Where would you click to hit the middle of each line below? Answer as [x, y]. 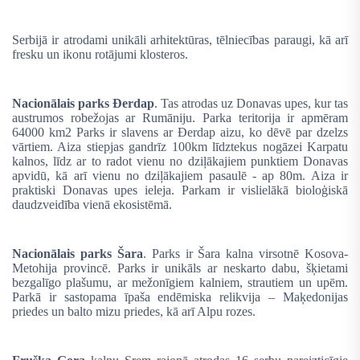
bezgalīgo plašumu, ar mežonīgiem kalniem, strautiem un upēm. [180, 283]
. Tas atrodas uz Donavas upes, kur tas [251, 103]
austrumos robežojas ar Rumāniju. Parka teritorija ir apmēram [180, 117]
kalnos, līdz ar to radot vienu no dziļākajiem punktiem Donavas [180, 161]
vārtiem [31, 146]
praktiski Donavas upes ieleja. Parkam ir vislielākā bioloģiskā [180, 190]
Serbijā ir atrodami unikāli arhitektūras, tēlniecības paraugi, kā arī [180, 39]
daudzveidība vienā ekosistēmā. [92, 204]
